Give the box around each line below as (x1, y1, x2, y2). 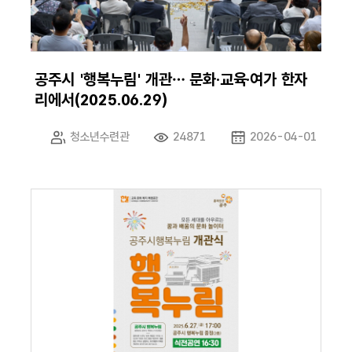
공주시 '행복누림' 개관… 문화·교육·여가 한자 (35, 70, 308, 90)
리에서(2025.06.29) (35, 90, 167, 110)
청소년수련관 (70, 130, 130, 145)
